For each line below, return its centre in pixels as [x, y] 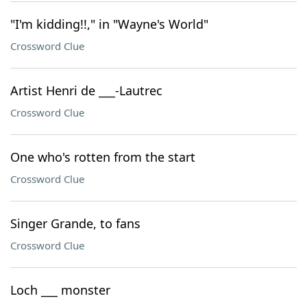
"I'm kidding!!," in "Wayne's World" [109, 24]
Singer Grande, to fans [75, 223]
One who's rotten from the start [103, 157]
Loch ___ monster [60, 290]
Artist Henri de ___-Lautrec [86, 90]
